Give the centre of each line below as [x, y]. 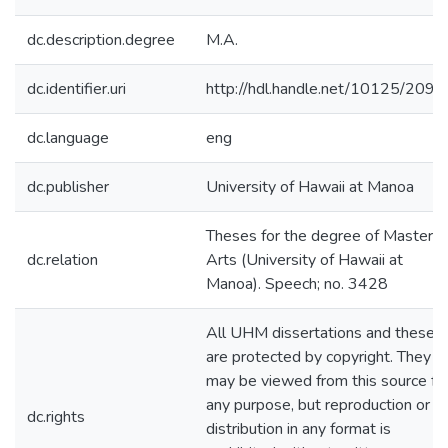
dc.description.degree [101, 40]
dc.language [68, 138]
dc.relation [62, 260]
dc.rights [56, 417]
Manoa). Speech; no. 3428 [297, 284]
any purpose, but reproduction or [318, 405]
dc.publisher [68, 187]
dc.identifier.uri [76, 89]
